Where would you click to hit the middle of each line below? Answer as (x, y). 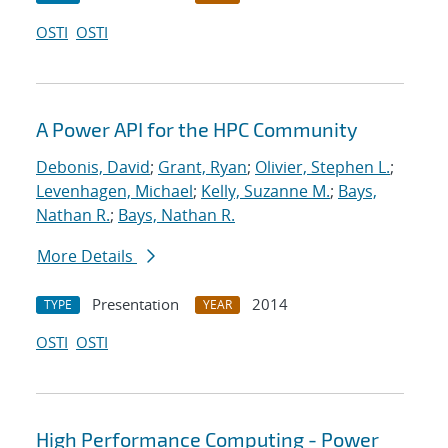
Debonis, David (93, 167)
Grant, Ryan (202, 167)
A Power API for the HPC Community (197, 129)
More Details (87, 256)
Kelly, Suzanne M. (265, 191)
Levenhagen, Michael (114, 191)
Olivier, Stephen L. (322, 167)
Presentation (135, 304)
